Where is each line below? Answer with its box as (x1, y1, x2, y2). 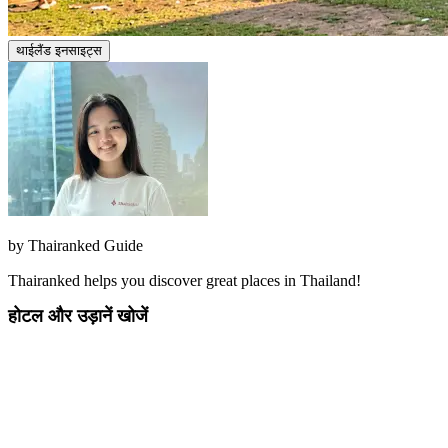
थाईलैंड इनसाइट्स (16, 42, 102, 58)
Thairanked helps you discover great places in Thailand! (8, 271, 361, 289)
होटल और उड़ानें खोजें (8, 305, 148, 326)
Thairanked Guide (28, 236, 143, 254)
